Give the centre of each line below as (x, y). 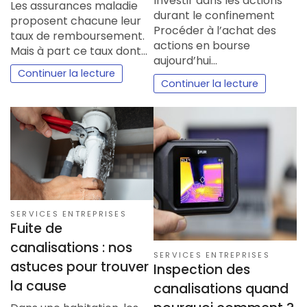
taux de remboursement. (77, 36)
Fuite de (36, 229)
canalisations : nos (71, 248)
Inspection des (202, 270)
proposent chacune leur (76, 21)
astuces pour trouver (79, 267)
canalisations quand (221, 289)
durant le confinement (214, 15)
